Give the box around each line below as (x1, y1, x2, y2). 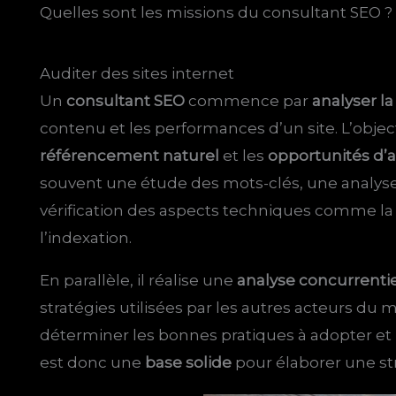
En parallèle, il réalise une (40, 271, 238, 290)
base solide (145, 354, 232, 372)
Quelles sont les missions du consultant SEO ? (40, 3, 393, 21)
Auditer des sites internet (40, 65, 235, 83)
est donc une (40, 354, 146, 372)
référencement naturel (40, 147, 220, 165)
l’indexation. (40, 229, 133, 247)
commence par (185, 92, 313, 110)
